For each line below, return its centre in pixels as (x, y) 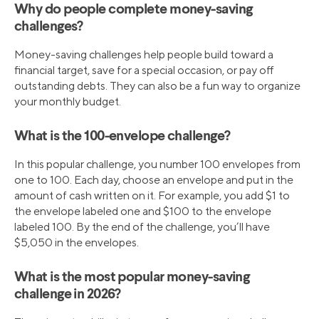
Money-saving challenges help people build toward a (144, 55)
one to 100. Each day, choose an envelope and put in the (154, 180)
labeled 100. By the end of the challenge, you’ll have (142, 227)
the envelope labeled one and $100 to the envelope (143, 211)
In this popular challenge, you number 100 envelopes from (157, 164)
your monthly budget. (68, 102)
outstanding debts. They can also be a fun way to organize (157, 86)
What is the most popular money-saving (132, 278)
